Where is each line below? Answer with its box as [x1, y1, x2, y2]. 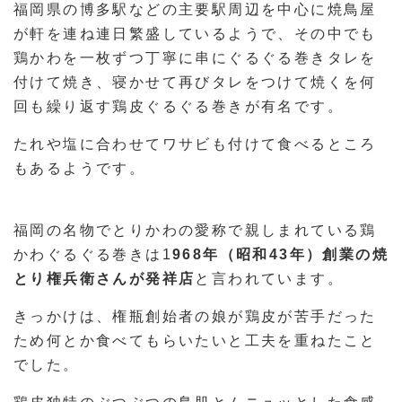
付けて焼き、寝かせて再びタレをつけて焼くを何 [13, 74, 377, 91]
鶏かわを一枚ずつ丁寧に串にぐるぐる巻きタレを [13, 50, 377, 66]
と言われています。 [195, 271, 345, 287]
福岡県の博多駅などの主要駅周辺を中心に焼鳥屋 [13, 2, 377, 18]
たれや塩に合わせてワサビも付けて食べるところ [13, 136, 377, 153]
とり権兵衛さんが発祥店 [13, 271, 196, 287]
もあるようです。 [13, 161, 146, 177]
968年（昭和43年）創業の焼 [172, 247, 389, 263]
